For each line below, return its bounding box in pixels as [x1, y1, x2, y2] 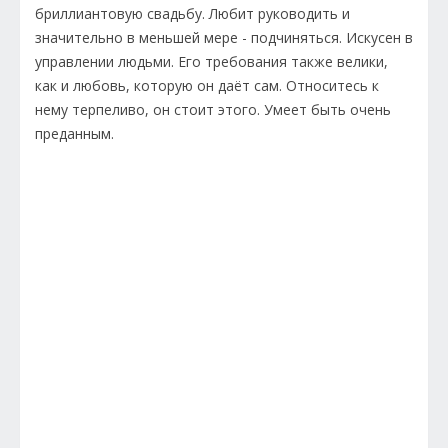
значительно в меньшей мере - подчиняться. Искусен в [35, 27, 413, 47]
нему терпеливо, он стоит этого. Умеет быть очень [35, 99, 391, 119]
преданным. [35, 123, 118, 143]
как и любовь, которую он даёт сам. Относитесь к [35, 75, 379, 95]
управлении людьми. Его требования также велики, [35, 51, 388, 71]
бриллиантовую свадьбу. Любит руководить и [35, 3, 350, 23]
